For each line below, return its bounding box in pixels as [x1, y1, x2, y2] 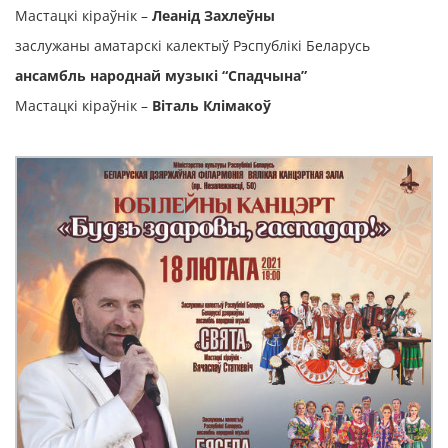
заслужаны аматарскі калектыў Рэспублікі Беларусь [15, 36, 370, 55]
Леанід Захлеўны [152, 6, 275, 25]
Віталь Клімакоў [152, 96, 271, 115]
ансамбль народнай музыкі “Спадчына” [15, 66, 307, 85]
